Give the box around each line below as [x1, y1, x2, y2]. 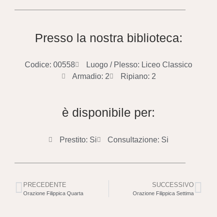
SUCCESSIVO [152, 181, 194, 188]
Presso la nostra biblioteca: [34, 31, 183, 45]
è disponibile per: [62, 106, 155, 120]
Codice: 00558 [25, 61, 76, 69]
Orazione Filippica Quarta [23, 190, 83, 196]
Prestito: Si [59, 135, 97, 144]
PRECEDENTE [23, 181, 66, 188]
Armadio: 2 [72, 72, 109, 81]
